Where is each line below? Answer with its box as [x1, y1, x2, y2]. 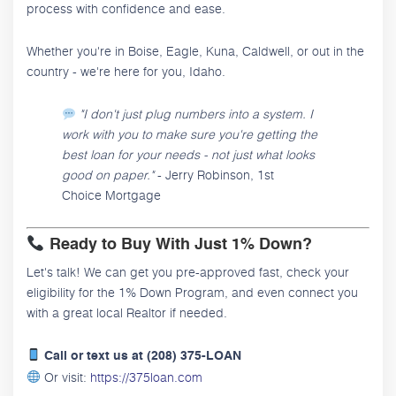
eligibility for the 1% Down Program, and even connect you [27, 282, 358, 301]
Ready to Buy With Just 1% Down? [44, 237, 312, 254]
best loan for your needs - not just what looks [62, 145, 315, 164]
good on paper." [62, 165, 154, 185]
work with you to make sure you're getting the [62, 125, 317, 144]
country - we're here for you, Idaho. [27, 62, 225, 81]
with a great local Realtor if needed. [27, 302, 227, 322]
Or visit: [40, 367, 90, 386]
